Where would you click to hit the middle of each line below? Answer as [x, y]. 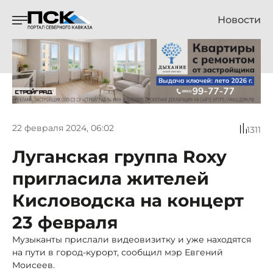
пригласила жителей [111, 178]
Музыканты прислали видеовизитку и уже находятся [132, 239]
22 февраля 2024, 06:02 [63, 128]
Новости [239, 20]
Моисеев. [34, 265]
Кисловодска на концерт [128, 200]
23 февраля [65, 222]
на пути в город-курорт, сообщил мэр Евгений [118, 252]
